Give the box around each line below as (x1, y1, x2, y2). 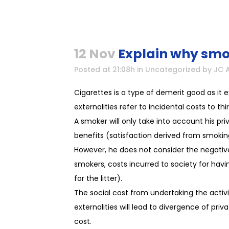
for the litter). (74, 173, 122, 184)
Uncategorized (145, 64, 200, 75)
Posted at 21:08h (74, 64, 135, 75)
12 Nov (74, 45, 116, 63)
